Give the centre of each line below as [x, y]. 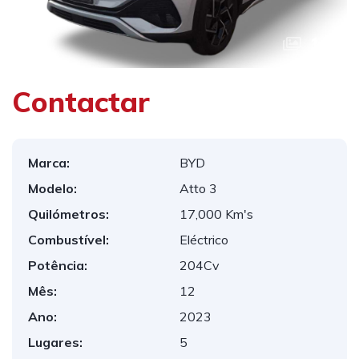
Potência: [58, 265]
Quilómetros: [69, 214]
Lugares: [55, 342]
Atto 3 [198, 188]
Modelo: [52, 188]
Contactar [81, 102]
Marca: [49, 163]
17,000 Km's [216, 214]
